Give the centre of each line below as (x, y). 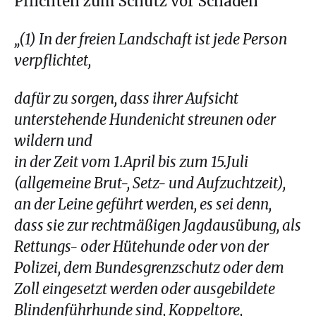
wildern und (53, 141)
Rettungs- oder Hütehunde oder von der (141, 247)
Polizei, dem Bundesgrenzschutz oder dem (149, 268)
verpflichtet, (53, 60)
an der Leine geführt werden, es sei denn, (143, 204)
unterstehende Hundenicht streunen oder (145, 120)
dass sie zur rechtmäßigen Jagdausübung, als (158, 225)
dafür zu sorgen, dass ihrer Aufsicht (126, 98)
